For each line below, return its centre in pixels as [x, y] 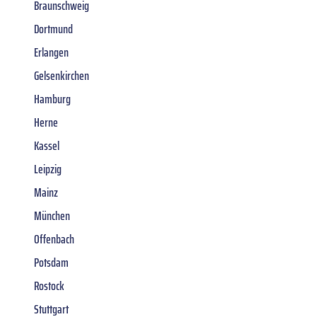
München [52, 215]
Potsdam [51, 262]
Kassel [47, 145]
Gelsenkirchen [62, 75]
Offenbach [54, 239]
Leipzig [48, 169]
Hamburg [52, 99]
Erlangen [51, 52]
